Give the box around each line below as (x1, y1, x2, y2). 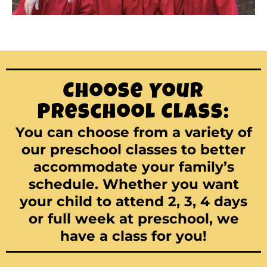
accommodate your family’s (33, 159, 234, 176)
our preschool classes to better (21, 141, 246, 159)
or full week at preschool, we (28, 210, 239, 228)
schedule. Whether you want (28, 176, 239, 193)
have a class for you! (60, 228, 207, 245)
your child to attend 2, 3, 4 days (20, 193, 247, 210)
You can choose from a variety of (15, 124, 252, 141)
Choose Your (63, 82, 204, 104)
